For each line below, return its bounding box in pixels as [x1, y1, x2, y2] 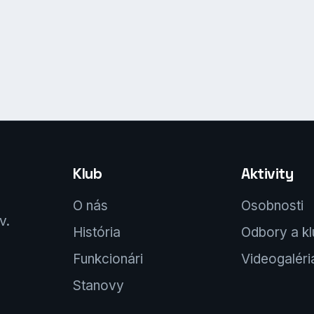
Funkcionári [73, 251, 143, 267]
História [73, 224, 121, 240]
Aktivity [241, 164, 294, 183]
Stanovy [73, 278, 124, 294]
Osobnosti [241, 198, 303, 214]
